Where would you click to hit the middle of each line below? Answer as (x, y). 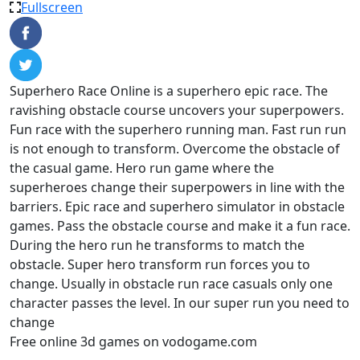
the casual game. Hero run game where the (142, 168)
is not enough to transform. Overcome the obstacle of (175, 148)
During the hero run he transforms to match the (157, 245)
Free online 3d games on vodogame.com (133, 341)
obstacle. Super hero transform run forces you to (160, 264)
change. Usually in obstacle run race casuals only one (171, 283)
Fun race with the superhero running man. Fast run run (178, 129)
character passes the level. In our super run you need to (180, 303)
